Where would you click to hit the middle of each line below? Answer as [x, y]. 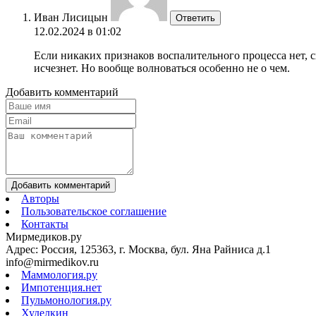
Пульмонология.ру [66, 300]
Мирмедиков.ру [44, 236]
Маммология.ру [59, 274]
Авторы [40, 198]
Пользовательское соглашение [94, 211]
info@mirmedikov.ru [52, 262]
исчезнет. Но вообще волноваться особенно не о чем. [162, 68]
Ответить [195, 18]
